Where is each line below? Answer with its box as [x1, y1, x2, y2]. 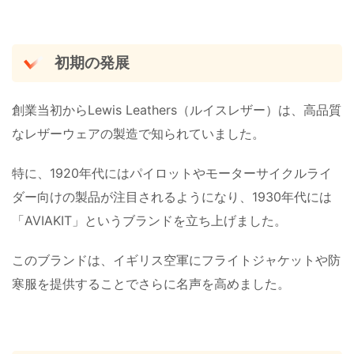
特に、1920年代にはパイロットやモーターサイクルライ [12, 164, 332, 181]
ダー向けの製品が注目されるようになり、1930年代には [12, 188, 332, 205]
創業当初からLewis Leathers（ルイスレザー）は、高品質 [12, 101, 341, 118]
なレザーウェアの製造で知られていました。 [12, 125, 265, 141]
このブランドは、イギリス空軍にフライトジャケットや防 [12, 251, 341, 268]
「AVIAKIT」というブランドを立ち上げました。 [12, 212, 287, 228]
